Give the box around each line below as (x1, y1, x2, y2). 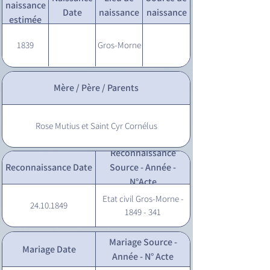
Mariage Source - (108, 235, 177, 248)
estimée (9, 13, 42, 26)
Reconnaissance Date (5, 161, 92, 174)
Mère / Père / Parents (54, 81, 139, 94)
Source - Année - (110, 161, 176, 174)
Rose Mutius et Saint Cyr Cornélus (35, 120, 157, 131)
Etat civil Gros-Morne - (102, 193, 184, 204)
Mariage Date (22, 242, 76, 256)
